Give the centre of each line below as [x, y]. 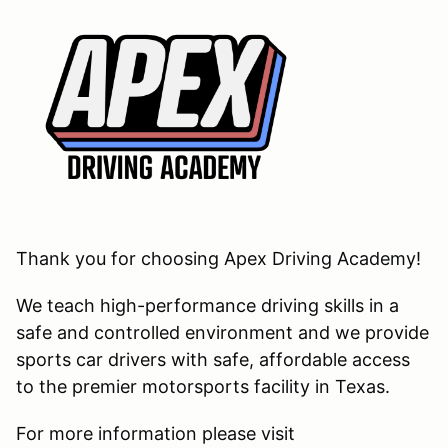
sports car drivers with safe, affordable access [213, 360]
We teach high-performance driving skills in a [207, 306]
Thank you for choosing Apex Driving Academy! [218, 259]
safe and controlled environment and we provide [222, 333]
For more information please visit [155, 434]
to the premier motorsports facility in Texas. [205, 387]
